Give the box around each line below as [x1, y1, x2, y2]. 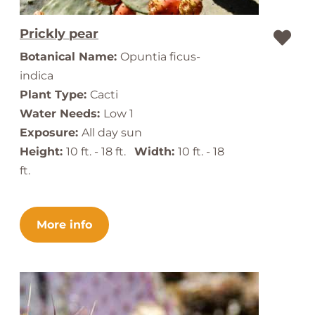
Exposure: [20, 126, 82, 139]
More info [37, 218, 92, 231]
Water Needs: [20, 107, 103, 120]
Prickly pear [20, 26, 98, 41]
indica [20, 69, 53, 82]
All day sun [82, 126, 142, 139]
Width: [134, 145, 178, 158]
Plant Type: [20, 88, 90, 101]
